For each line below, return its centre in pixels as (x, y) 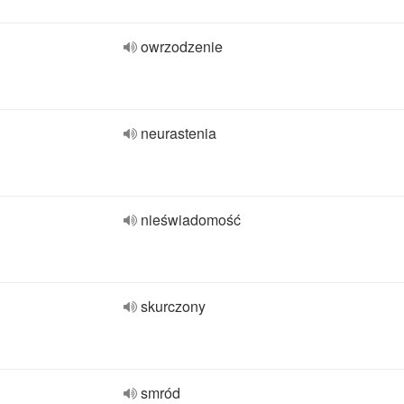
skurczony (173, 306)
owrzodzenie (182, 46)
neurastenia (179, 133)
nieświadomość (191, 220)
